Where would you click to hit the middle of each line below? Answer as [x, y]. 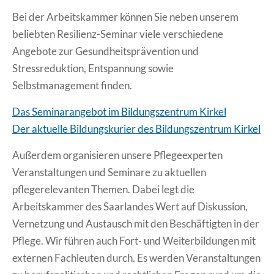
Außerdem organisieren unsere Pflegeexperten [117, 155]
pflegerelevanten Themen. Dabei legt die [103, 189]
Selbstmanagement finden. [72, 85]
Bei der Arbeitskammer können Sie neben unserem [125, 17]
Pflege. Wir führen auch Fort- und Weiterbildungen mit [134, 240]
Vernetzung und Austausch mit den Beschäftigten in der [136, 223]
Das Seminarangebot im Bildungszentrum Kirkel [119, 111]
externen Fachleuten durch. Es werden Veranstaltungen [136, 257]
